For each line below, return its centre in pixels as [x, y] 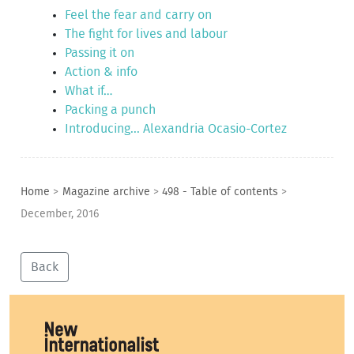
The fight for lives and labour [147, 34]
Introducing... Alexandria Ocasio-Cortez [176, 128]
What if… [89, 90]
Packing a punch [111, 109]
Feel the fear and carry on [139, 15]
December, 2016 [60, 214]
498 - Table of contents [220, 192]
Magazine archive [106, 192]
